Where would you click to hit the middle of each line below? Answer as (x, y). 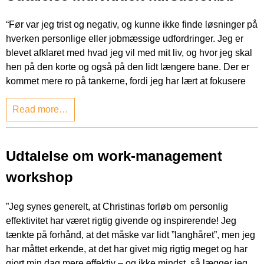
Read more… (40, 110)
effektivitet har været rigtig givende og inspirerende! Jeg (121, 221)
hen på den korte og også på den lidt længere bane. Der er (128, 67)
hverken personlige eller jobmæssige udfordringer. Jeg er (125, 39)
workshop (39, 177)
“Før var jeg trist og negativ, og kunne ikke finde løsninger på (132, 25)
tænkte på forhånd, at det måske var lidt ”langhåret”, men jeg (131, 235)
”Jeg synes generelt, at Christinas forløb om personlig (117, 207)
